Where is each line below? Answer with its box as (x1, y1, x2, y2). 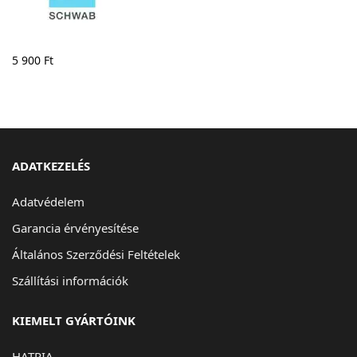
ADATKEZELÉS (12, 158, 90, 174)
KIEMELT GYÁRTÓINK (12, 312, 135, 328)
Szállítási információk (12, 273, 128, 288)
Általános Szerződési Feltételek (12, 246, 180, 262)
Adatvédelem (12, 194, 84, 210)
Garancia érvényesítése (12, 220, 139, 236)
